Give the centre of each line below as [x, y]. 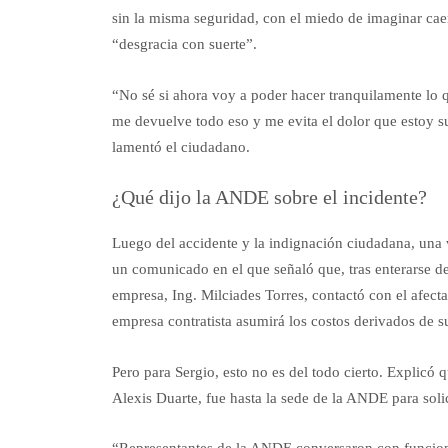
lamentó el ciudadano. [181, 146]
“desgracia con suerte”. [184, 44]
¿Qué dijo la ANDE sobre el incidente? [269, 197]
